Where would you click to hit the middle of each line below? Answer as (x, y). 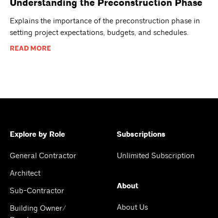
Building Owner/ (38, 209)
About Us (132, 208)
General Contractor (43, 156)
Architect (25, 173)
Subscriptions (141, 135)
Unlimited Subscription (156, 156)
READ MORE (30, 49)
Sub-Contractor (37, 191)
